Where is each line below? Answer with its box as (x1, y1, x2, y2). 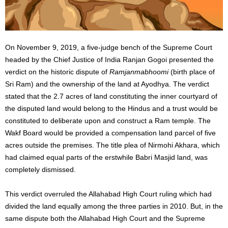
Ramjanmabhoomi (109, 68, 170, 76)
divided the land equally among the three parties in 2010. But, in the (5, 202, 223, 210)
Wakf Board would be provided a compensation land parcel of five (5, 129, 216, 137)
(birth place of (170, 68, 215, 76)
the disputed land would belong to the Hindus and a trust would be (5, 104, 218, 112)
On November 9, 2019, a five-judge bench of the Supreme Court (5, 43, 212, 51)
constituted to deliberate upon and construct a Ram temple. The (5, 117, 211, 125)
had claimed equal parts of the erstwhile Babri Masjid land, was (5, 153, 208, 161)
